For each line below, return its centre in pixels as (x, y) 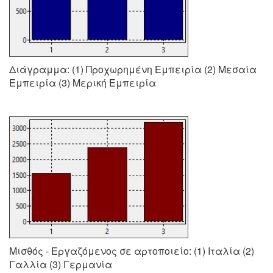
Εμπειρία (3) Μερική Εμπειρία (83, 83)
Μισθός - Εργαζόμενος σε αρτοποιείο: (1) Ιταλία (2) (132, 251)
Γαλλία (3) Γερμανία (61, 264)
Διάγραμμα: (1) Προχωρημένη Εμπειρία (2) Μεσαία (133, 69)
